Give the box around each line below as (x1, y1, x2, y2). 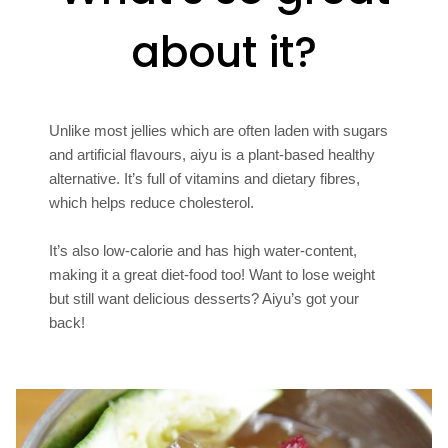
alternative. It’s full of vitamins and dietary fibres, (49, 169, 361, 187)
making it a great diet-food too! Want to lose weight (49, 265, 376, 283)
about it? (131, 22, 317, 82)
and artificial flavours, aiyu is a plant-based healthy (49, 145, 376, 163)
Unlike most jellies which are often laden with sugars (49, 121, 389, 139)
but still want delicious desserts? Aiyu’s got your (49, 289, 360, 307)
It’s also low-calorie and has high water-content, (49, 241, 358, 259)
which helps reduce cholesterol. (49, 193, 255, 211)
